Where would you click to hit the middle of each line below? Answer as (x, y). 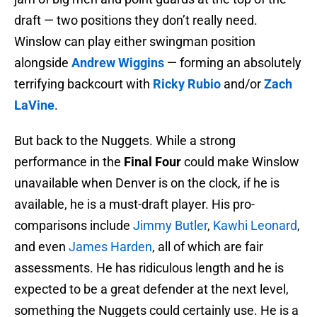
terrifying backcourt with (83, 84)
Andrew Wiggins (118, 63)
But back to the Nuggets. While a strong (125, 141)
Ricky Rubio (187, 84)
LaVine (34, 105)
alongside (43, 63)
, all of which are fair (208, 247)
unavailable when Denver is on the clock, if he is (147, 183)
